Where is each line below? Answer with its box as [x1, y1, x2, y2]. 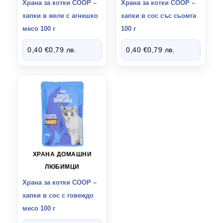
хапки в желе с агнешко [22, 11, 98, 19]
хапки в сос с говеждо [22, 191, 94, 199]
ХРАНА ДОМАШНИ [32, 150, 92, 158]
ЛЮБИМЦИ [45, 163, 80, 170]
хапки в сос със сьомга [121, 11, 196, 19]
